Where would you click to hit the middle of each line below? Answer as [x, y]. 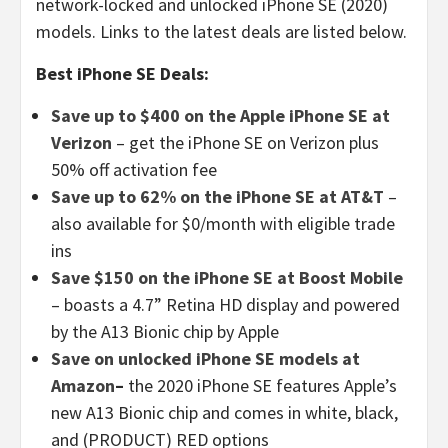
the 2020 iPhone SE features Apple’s [262, 385]
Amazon [83, 385]
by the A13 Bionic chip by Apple [165, 331]
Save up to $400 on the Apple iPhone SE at [220, 115]
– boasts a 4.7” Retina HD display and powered [225, 304]
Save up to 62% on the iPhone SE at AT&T [217, 196]
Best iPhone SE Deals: [122, 73]
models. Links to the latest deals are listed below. [221, 31]
